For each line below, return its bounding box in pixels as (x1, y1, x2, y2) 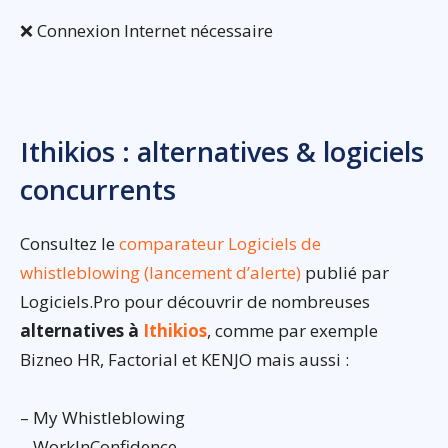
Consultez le (20, 231, 119, 255)
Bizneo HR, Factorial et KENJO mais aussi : (20, 347, 349, 371)
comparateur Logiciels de (119, 231, 321, 255)
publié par (301, 260, 389, 284)
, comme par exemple (207, 318, 378, 342)
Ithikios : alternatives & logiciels (20, 132, 424, 170)
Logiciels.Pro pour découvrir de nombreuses (20, 289, 370, 313)
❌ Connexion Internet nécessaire (20, 18, 273, 42)
